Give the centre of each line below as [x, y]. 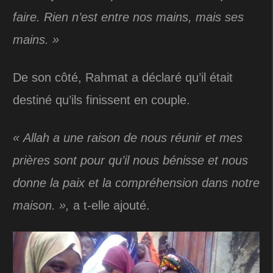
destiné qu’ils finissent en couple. [101, 100]
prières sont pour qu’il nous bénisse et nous [130, 161]
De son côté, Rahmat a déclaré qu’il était [123, 78]
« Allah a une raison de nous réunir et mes [128, 138]
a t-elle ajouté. [110, 206]
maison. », [41, 206]
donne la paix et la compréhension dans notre [136, 183]
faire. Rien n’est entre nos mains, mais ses [128, 17]
